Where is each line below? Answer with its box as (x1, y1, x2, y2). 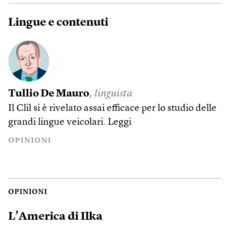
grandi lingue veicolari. (8, 118, 108, 127)
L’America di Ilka (8, 210, 103, 222)
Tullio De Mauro (8, 89, 89, 99)
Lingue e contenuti (8, 17, 108, 28)
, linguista (89, 89, 132, 99)
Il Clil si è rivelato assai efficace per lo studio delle (8, 104, 217, 113)
